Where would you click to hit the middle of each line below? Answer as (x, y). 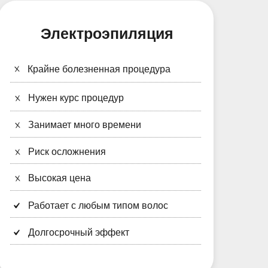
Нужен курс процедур (76, 98)
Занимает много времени (85, 125)
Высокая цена (60, 178)
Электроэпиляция (107, 33)
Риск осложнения (67, 152)
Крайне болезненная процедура (99, 69)
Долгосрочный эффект (79, 232)
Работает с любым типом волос (98, 205)
